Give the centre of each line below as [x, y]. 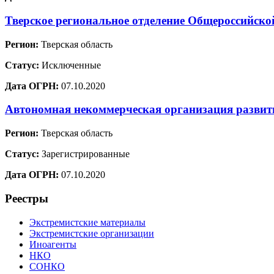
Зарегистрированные [84, 154]
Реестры [27, 198]
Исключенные [70, 65]
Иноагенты [53, 244]
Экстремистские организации [92, 233]
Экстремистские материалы [87, 222]
